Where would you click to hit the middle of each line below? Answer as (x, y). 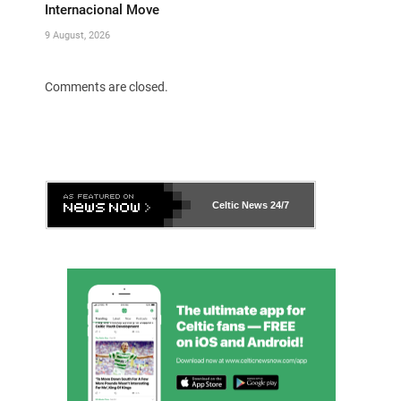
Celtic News (240, 205)
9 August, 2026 (77, 35)
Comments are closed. (107, 86)
